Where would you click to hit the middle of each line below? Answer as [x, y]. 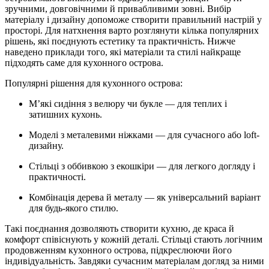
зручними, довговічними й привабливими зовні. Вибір [118, 8]
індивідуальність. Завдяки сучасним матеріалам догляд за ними [134, 261]
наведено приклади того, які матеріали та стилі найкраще [123, 52]
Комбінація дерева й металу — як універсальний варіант [145, 197]
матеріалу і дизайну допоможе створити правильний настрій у [133, 19]
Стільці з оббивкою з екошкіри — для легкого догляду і [142, 166]
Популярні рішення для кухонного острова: [94, 83]
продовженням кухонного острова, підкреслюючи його [118, 250]
